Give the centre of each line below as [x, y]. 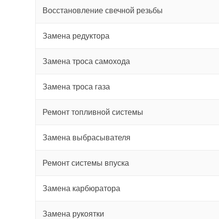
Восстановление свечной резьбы [103, 11]
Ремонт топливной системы [93, 112]
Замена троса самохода [86, 61]
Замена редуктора [76, 36]
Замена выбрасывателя [87, 138]
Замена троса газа [76, 87]
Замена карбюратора [81, 188]
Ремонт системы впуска [86, 163]
